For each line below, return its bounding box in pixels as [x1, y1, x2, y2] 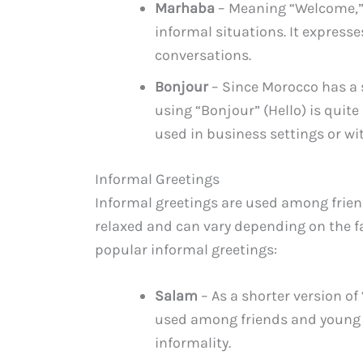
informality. [155, 334, 231, 352]
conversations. [155, 45, 251, 64]
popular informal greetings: [95, 240, 277, 258]
